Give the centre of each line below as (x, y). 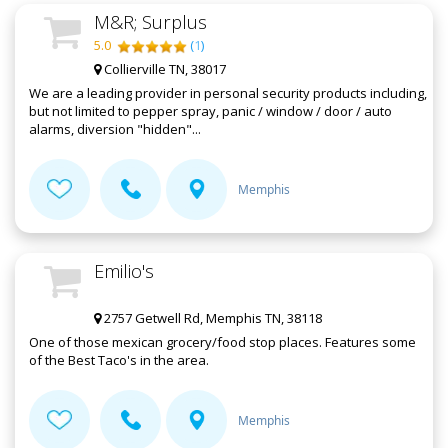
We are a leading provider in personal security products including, (228, 93)
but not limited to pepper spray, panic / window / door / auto (210, 111)
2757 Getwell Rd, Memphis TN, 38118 (211, 318)
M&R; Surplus (150, 22)
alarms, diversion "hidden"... (115, 129)
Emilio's (124, 271)
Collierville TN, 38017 (163, 69)
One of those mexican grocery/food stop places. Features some (222, 342)
